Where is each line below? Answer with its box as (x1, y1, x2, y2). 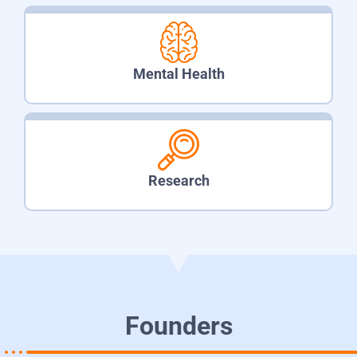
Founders (124, 310, 233, 341)
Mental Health (132, 65, 225, 82)
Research (147, 171, 210, 189)
